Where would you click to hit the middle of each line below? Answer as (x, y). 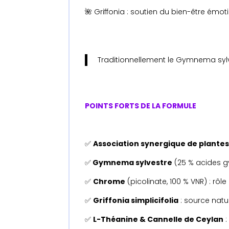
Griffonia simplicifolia (136, 200)
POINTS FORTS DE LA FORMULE (141, 106)
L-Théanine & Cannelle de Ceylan (158, 219)
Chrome (109, 181)
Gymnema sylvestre (132, 162)
